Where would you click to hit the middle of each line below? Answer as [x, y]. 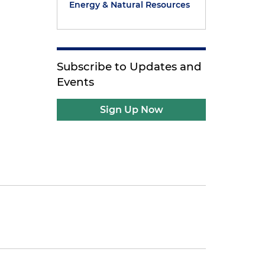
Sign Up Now [131, 110]
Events [76, 82]
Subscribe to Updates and [130, 67]
